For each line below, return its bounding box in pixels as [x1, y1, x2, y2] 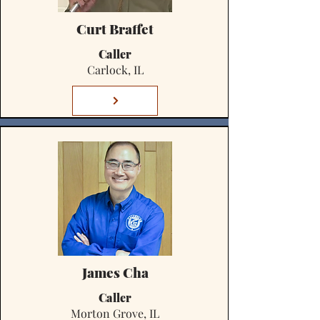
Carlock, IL [86, 62, 144, 77]
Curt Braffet [76, 19, 154, 38]
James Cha [81, 263, 149, 281]
